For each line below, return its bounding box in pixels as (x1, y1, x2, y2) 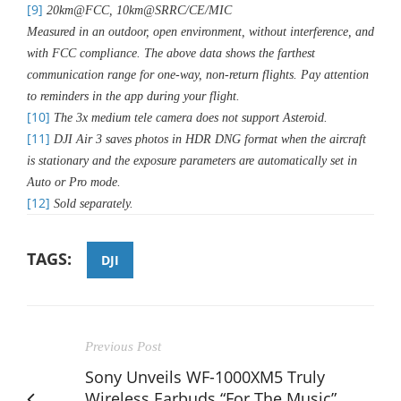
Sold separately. (50, 196, 133, 210)
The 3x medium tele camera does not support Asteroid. (50, 110, 328, 124)
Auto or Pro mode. (27, 175, 121, 189)
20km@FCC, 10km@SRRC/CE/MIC (43, 3, 232, 17)
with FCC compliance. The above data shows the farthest (27, 46, 315, 60)
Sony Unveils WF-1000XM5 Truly (85, 365, 325, 388)
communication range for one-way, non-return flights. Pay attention (27, 67, 369, 81)
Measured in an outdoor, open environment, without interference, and (27, 24, 374, 38)
